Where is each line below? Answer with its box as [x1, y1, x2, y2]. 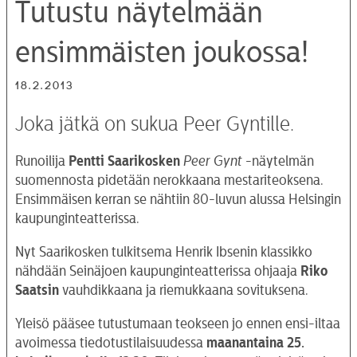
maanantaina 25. [206, 335, 304, 350]
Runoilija [15, 153, 69, 168]
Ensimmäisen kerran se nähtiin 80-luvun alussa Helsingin [15, 191, 341, 206]
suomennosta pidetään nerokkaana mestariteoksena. [15, 172, 324, 187]
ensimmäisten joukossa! [15, 37, 308, 68]
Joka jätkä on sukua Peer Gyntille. [15, 113, 294, 135]
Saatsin [15, 282, 59, 297]
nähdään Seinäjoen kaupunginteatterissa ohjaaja [15, 263, 300, 278]
